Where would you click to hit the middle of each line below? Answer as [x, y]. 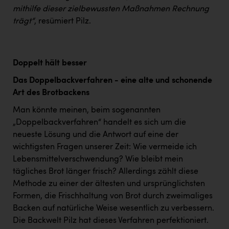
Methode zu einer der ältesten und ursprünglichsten [109, 184]
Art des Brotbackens [51, 93]
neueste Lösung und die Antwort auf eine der [96, 135]
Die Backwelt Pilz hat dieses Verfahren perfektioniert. [111, 221]
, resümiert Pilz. [63, 22]
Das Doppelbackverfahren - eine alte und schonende [112, 81]
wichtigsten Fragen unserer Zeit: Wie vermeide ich [105, 147]
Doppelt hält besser [50, 64]
